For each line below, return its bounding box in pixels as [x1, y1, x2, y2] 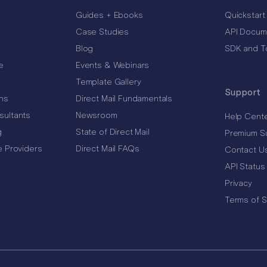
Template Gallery [75, 77, 141, 87]
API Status [224, 162, 265, 172]
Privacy [224, 178, 252, 188]
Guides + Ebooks [75, 10, 143, 20]
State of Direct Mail [75, 127, 150, 137]
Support [224, 87, 260, 98]
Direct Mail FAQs [75, 144, 139, 154]
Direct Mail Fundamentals [75, 94, 173, 104]
